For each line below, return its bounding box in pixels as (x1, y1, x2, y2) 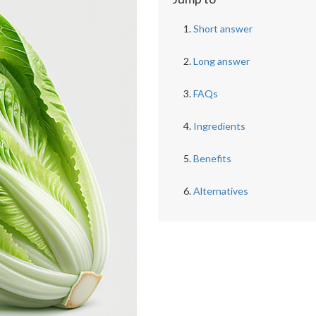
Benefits (193, 152, 231, 164)
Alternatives (193, 185, 248, 197)
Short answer (193, 23, 253, 35)
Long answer (193, 55, 250, 67)
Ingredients (193, 120, 245, 132)
